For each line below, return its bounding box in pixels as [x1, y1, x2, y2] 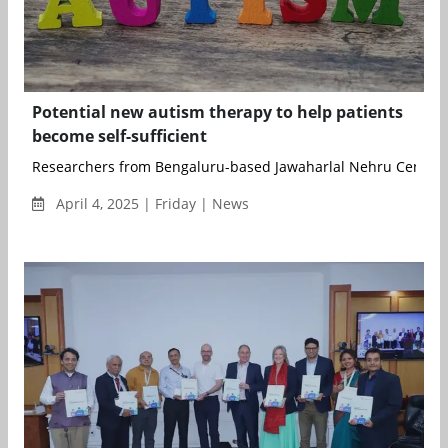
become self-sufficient [32, 124, 207, 147]
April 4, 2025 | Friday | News [52, 193, 249, 213]
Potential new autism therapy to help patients [32, 100, 403, 123]
